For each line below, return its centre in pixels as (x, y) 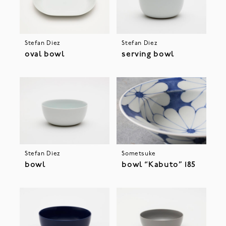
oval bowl (44, 55)
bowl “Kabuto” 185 (159, 165)
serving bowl (148, 55)
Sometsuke (139, 154)
